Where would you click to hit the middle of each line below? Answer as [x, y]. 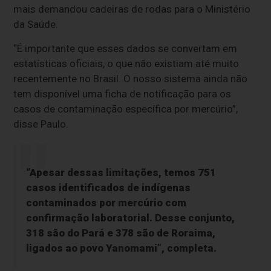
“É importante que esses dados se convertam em [126, 49]
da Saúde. [36, 24]
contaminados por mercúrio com [106, 203]
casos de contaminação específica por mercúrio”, [126, 109]
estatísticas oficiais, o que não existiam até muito [126, 64]
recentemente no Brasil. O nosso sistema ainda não [131, 79]
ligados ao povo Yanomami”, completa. [121, 248]
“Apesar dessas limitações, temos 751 [121, 173]
